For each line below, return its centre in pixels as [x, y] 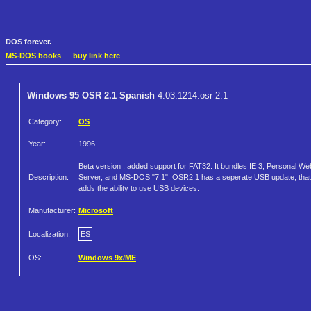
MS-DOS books [33, 56]
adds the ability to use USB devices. [139, 188]
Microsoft [96, 211]
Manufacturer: [52, 211]
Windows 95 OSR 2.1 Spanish [91, 96]
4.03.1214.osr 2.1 [191, 96]
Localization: [49, 234]
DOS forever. [28, 42]
